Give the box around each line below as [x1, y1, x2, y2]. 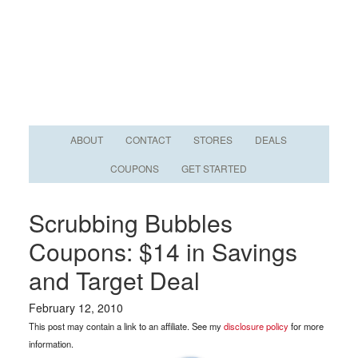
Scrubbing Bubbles [28, 205, 233, 240]
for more [288, 320, 324, 332]
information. [28, 337, 74, 350]
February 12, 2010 [28, 300, 123, 316]
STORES [193, 133, 233, 146]
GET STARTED [181, 161, 248, 175]
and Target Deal [28, 263, 200, 297]
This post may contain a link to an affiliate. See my [28, 320, 224, 332]
